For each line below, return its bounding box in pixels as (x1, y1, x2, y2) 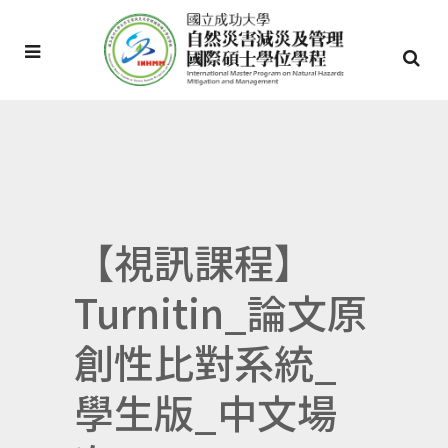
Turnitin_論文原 (74, 283, 367, 341)
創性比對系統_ (74, 333, 337, 391)
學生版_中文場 (74, 383, 337, 441)
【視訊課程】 (74, 233, 314, 291)
